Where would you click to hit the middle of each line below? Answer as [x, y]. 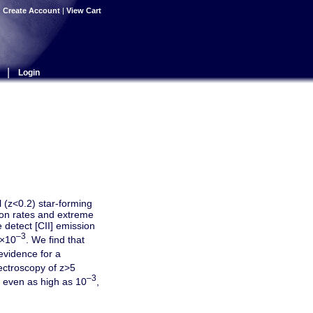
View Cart [85, 10]
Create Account [31, 10]
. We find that [55, 239]
